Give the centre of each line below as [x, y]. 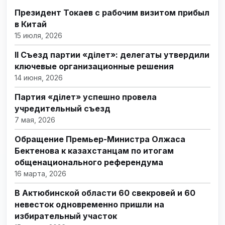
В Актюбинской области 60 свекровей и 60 [105, 193]
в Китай [31, 24]
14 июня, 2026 [39, 78]
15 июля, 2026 [38, 36]
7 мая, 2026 [35, 120]
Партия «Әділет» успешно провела [86, 97]
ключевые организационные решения [94, 67]
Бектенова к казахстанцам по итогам [94, 151]
